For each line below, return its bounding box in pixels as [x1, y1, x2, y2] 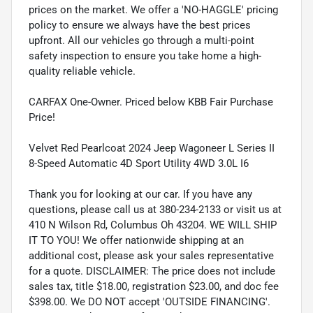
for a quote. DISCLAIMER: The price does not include [29, 264, 275, 277]
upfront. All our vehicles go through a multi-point [29, 34, 254, 47]
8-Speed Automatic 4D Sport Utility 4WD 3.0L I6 [29, 156, 249, 170]
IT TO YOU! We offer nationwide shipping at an [29, 233, 244, 247]
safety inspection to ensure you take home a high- [29, 49, 261, 62]
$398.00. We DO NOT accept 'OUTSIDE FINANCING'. [29, 295, 270, 308]
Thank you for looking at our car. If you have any [29, 187, 252, 201]
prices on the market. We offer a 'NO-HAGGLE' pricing [29, 3, 278, 16]
